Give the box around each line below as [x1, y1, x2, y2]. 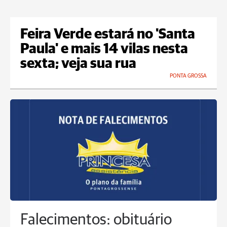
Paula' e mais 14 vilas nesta [20, 42, 188, 57]
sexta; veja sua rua [20, 57, 136, 71]
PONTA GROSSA [170, 73, 207, 79]
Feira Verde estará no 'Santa [20, 27, 195, 42]
